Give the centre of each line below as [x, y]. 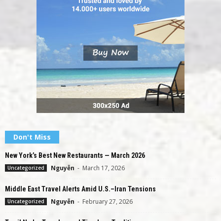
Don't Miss [32, 137]
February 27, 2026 [108, 201]
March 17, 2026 [104, 168]
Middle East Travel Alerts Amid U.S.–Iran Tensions [80, 189]
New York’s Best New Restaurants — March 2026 [75, 155]
